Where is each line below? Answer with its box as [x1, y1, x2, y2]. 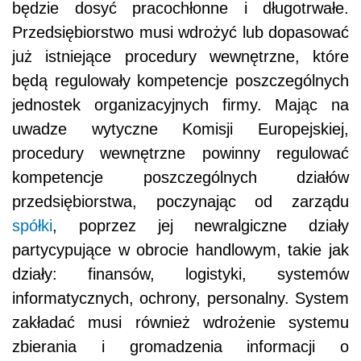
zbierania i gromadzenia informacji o [12, 337, 349, 355]
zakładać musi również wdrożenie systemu [12, 313, 349, 331]
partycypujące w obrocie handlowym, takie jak [12, 240, 349, 259]
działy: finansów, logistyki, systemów [12, 264, 349, 283]
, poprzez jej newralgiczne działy [52, 216, 349, 234]
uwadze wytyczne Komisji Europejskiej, [12, 119, 349, 138]
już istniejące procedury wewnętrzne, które [12, 47, 349, 65]
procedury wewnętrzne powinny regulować [12, 143, 349, 162]
